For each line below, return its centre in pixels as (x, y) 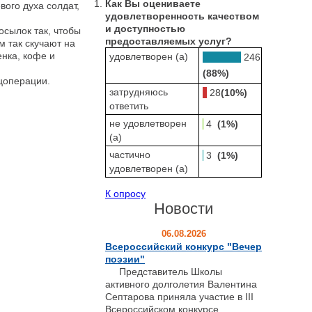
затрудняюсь (139, 92)
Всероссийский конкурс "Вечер (184, 246)
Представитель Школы (164, 271)
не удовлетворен (148, 123)
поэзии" (125, 259)
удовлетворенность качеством (182, 16)
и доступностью (145, 28)
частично (130, 154)
